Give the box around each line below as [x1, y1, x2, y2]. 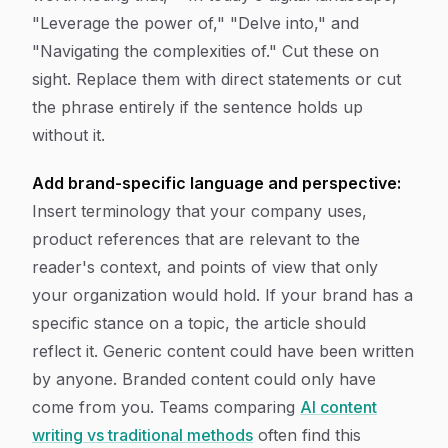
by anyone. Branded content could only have [32, 369, 376, 389]
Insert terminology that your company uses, [32, 201, 367, 221]
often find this [253, 425, 361, 445]
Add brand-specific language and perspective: [32, 173, 401, 193]
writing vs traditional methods [32, 425, 253, 445]
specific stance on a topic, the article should [32, 313, 366, 333]
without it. [32, 125, 105, 145]
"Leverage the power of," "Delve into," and [32, 13, 359, 33]
